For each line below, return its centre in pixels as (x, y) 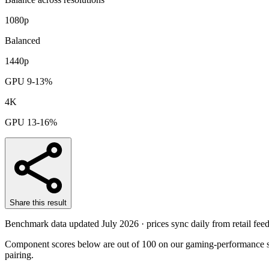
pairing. (19, 255)
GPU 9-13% (29, 81)
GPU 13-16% (31, 122)
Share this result (38, 202)
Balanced (23, 40)
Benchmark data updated (53, 223)
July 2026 (120, 223)
